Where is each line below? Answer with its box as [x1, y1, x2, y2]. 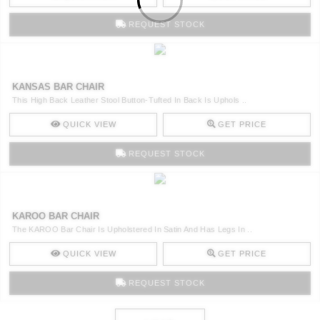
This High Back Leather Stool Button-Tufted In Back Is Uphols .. [12, 95, 247, 104]
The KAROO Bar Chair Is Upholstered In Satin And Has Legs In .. [12, 224, 252, 234]
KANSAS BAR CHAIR [12, 81, 104, 92]
